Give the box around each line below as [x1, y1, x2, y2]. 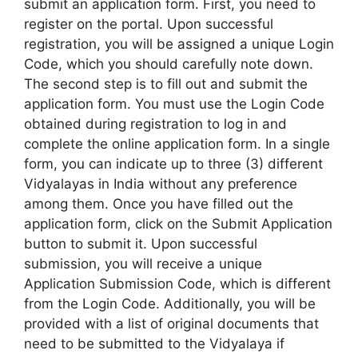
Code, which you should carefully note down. [24, 56, 313, 72]
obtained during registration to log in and [24, 116, 287, 132]
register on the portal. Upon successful [24, 16, 273, 32]
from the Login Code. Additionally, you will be [24, 296, 316, 312]
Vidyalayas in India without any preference [24, 176, 297, 192]
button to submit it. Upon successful [24, 236, 257, 252]
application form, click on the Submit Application [24, 216, 332, 232]
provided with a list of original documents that [24, 316, 319, 332]
